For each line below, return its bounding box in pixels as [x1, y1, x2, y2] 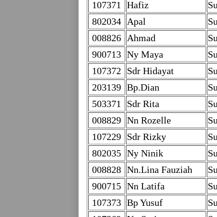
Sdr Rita [127, 98, 159, 109]
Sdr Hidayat [127, 65, 174, 76]
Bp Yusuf [127, 197, 163, 208]
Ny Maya [127, 49, 163, 60]
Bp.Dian [127, 82, 159, 93]
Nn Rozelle [127, 115, 171, 125]
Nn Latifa [127, 181, 165, 191]
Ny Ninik [127, 148, 163, 158]
